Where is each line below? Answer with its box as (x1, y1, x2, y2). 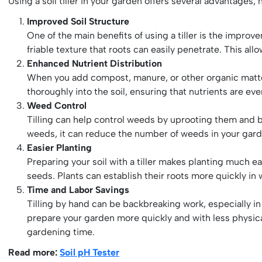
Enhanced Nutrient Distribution (27, 58, 163, 70)
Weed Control (27, 100, 87, 112)
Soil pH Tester (60, 246, 120, 258)
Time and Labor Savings (27, 184, 130, 196)
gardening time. (27, 226, 95, 238)
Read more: (8, 246, 60, 258)
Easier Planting (27, 142, 92, 154)
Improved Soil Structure (27, 16, 130, 27)
